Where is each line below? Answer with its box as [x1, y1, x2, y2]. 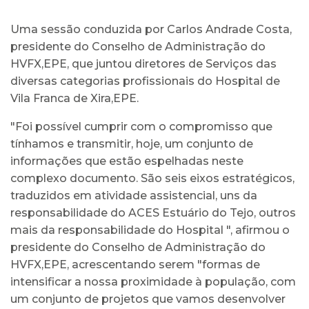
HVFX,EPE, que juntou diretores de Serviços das [10, 57, 277, 70]
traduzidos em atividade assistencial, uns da [10, 188, 257, 202]
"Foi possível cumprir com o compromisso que [10, 119, 272, 133]
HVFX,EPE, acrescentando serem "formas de [10, 257, 260, 271]
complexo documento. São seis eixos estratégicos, [10, 171, 295, 185]
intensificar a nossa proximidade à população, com [10, 275, 296, 288]
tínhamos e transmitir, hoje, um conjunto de [10, 137, 253, 150]
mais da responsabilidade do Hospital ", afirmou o [10, 223, 290, 237]
